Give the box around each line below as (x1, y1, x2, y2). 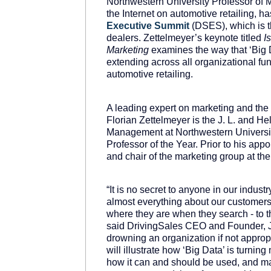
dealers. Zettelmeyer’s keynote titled (106, 33, 264, 44)
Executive (106, 21, 152, 31)
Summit (154, 21, 189, 31)
